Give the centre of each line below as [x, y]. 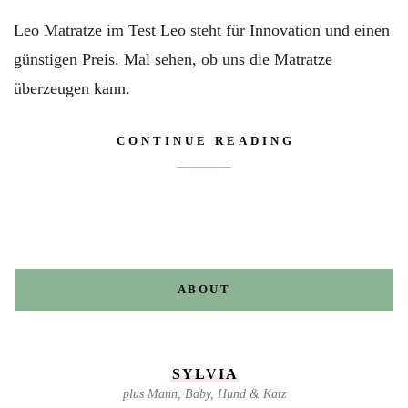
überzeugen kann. [72, 89]
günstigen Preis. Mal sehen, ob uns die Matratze [173, 60]
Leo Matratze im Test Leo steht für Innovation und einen [202, 31]
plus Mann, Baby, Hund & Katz [204, 393]
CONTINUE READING [206, 141]
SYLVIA [205, 373]
